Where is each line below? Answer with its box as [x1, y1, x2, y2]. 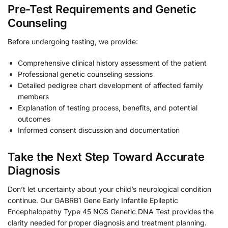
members [18, 92, 49, 101]
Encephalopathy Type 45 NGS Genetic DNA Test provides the [8, 207, 214, 216]
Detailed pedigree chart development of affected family [18, 80, 203, 90]
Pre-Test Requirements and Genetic [8, 3, 196, 16]
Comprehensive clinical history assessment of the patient [18, 58, 207, 67]
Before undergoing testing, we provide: [8, 37, 138, 46]
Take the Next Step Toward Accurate [8, 150, 205, 164]
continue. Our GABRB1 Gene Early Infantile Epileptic [8, 196, 178, 205]
